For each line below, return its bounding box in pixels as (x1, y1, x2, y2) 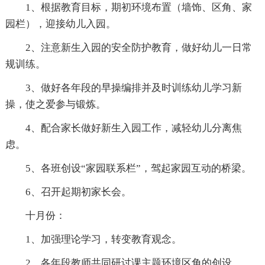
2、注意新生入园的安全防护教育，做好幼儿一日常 (25, 42, 252, 53)
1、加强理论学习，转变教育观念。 (25, 234, 182, 245)
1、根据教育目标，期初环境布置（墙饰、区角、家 (25, 2, 252, 13)
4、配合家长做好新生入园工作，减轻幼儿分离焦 (25, 122, 242, 134)
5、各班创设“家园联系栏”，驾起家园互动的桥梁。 (25, 163, 251, 174)
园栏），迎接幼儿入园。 (5, 18, 116, 30)
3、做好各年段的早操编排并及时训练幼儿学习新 (25, 82, 242, 93)
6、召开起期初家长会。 (25, 186, 131, 198)
